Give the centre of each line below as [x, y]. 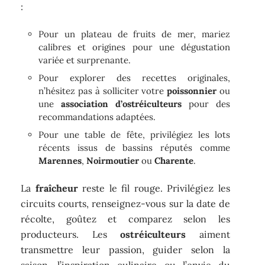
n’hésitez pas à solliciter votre [103, 91]
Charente [174, 160]
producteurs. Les [71, 235]
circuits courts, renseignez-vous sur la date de [125, 204]
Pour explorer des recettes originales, [134, 77]
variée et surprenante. [85, 60]
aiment [208, 235]
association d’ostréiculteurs [122, 104]
